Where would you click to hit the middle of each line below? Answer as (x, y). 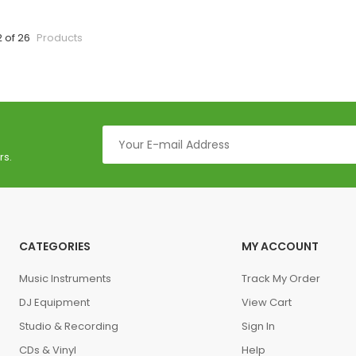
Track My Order (281, 279)
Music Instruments (65, 279)
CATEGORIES (54, 246)
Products (58, 38)
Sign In (258, 326)
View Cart (266, 302)
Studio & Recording (68, 326)
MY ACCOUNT (280, 246)
